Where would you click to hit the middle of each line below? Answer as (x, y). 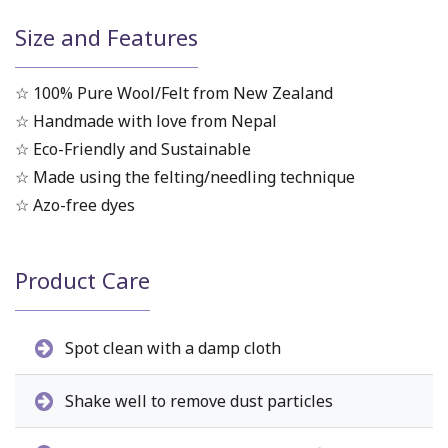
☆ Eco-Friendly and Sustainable (133, 149)
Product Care (82, 280)
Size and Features (106, 37)
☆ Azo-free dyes (75, 205)
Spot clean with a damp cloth (171, 347)
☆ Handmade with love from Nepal (146, 121)
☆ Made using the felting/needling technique (185, 177)
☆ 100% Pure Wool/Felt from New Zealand (174, 93)
